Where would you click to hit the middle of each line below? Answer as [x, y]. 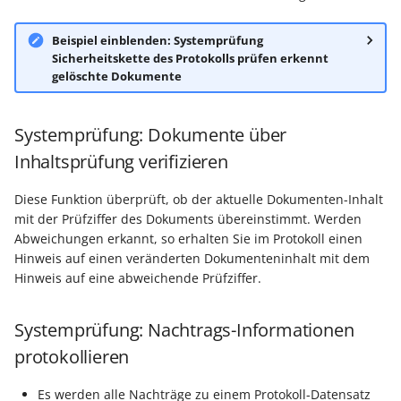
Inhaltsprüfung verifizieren [121, 162]
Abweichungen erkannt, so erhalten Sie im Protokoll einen [188, 239]
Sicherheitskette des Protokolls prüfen [164, 58]
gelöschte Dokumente [116, 76]
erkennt [303, 58]
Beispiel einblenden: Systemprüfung [157, 40]
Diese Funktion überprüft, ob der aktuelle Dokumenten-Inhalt [199, 200]
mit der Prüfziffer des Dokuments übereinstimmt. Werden [188, 219]
